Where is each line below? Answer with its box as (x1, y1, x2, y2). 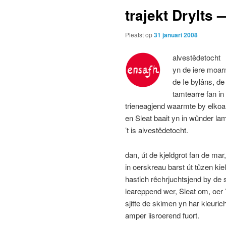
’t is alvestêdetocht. (125, 125, 188, 136)
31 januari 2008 (154, 30, 198, 39)
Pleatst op (125, 30, 154, 39)
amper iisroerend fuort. (125, 209, 199, 220)
